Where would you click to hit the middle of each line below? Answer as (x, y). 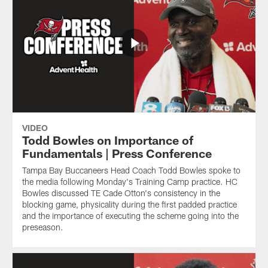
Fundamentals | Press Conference (117, 153)
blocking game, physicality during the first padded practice (129, 204)
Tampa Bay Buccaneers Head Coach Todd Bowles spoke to (131, 170)
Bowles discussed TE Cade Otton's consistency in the (121, 193)
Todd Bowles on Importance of (107, 140)
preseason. (42, 227)
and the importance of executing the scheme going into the (130, 215)
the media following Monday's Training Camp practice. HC (130, 181)
